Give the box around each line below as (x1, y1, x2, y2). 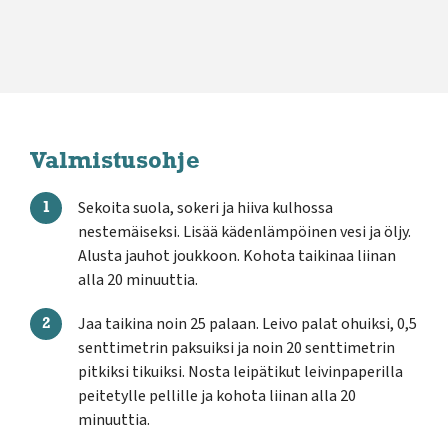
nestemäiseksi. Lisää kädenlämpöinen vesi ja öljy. (78, 221, 411, 243)
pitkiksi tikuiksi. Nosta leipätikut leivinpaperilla (78, 361, 403, 383)
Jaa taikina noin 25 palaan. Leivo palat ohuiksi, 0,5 (78, 313, 417, 335)
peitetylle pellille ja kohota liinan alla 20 (78, 385, 356, 407)
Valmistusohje (30, 150, 200, 174)
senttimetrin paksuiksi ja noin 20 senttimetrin (78, 337, 395, 359)
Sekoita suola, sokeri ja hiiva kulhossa (78, 197, 333, 219)
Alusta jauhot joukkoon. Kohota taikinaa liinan (78, 245, 396, 267)
